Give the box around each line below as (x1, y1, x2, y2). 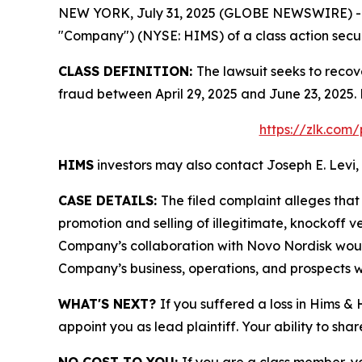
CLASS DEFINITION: (58, 63, 196, 79)
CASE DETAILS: (58, 192, 161, 208)
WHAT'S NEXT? (58, 296, 160, 312)
